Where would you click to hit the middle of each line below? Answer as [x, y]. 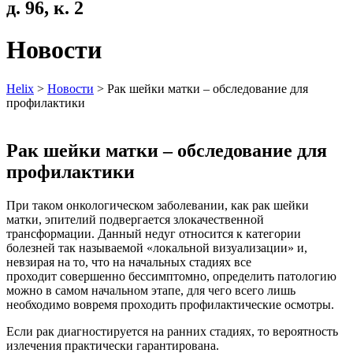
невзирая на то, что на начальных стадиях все [129, 262]
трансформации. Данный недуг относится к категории [154, 233]
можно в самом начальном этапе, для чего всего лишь [151, 290]
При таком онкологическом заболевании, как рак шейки [158, 205]
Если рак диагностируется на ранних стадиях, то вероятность [172, 331]
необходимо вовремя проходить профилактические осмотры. [170, 304]
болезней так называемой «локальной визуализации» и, [157, 247]
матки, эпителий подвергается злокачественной [135, 219]
